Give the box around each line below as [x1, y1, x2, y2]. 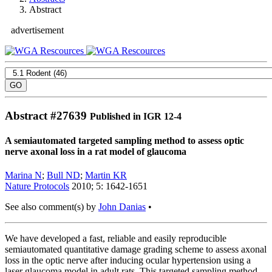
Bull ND [47, 170, 80, 181]
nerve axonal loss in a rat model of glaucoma [5, 146, 186, 157]
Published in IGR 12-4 [90, 110, 182, 121]
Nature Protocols [5, 181, 69, 192]
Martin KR [85, 170, 127, 181]
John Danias [98, 202, 146, 212]
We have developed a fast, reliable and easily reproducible [5, 233, 226, 244]
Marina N [5, 170, 42, 181]
